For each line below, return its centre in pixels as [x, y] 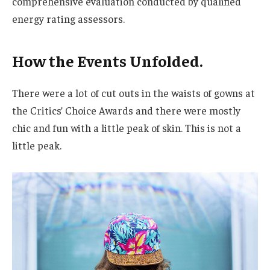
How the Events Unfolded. [107, 61]
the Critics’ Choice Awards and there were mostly [126, 110]
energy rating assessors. [68, 18]
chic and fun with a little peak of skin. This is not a [127, 127]
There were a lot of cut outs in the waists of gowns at [133, 93]
